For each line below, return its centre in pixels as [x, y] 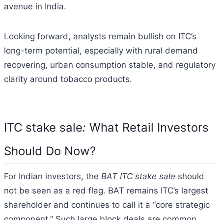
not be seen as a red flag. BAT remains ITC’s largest [106, 190]
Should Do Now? [50, 151]
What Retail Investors [149, 127]
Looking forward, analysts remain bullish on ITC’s [100, 36]
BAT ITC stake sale [138, 176]
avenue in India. [35, 6]
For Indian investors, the [53, 176]
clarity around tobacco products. [68, 79]
